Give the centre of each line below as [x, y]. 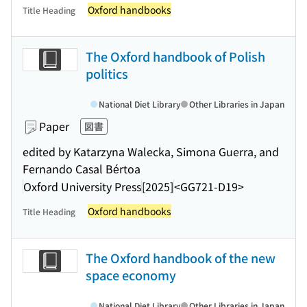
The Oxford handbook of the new [181, 258]
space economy [131, 275]
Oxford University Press [82, 186]
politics [107, 73]
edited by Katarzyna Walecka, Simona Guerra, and [151, 151]
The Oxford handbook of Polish [175, 56]
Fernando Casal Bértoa [82, 169]
